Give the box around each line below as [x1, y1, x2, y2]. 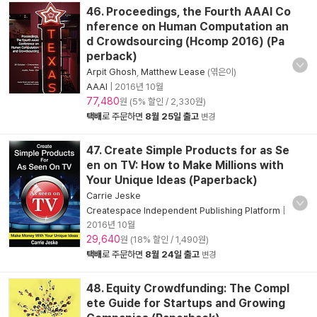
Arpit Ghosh [86, 67, 137, 77]
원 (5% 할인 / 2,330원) [120, 96, 206, 107]
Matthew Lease [141, 67, 205, 77]
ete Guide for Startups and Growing [86, 296, 285, 310]
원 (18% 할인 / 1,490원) [120, 234, 209, 245]
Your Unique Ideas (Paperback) [86, 173, 258, 187]
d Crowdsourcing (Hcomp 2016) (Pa [86, 35, 284, 48]
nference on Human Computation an [86, 20, 289, 33]
